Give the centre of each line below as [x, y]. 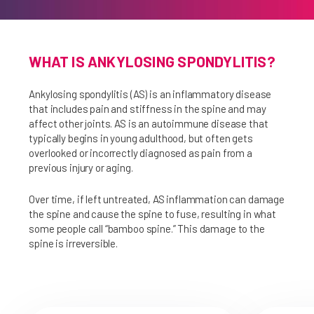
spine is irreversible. [74, 243]
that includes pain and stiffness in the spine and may [148, 109]
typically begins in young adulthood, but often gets [141, 138]
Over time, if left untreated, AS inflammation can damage [157, 199]
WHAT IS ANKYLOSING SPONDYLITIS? [152, 61]
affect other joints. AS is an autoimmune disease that [149, 123]
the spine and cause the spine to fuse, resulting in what [152, 214]
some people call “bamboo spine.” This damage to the [147, 228]
